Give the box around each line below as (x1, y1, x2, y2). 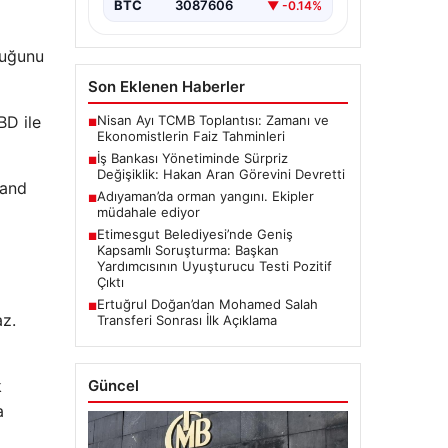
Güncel (87, 376, 139, 396)
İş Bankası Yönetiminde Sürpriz (96, 150, 288, 167)
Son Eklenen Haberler (87, 77, 245, 97)
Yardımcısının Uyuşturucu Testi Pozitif (96, 258, 332, 275)
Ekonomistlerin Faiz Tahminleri (96, 128, 285, 145)
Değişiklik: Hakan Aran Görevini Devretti (96, 166, 345, 183)
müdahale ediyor (96, 204, 200, 221)
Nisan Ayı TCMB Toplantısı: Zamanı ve (96, 112, 329, 129)
